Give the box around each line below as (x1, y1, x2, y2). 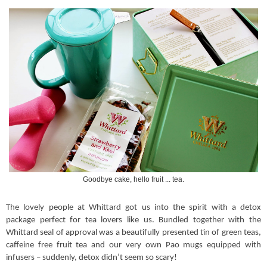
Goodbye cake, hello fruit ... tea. (83, 175, 184, 183)
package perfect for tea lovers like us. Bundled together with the (6, 216, 261, 225)
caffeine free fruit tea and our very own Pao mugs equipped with (6, 241, 261, 250)
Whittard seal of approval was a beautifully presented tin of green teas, (6, 228, 261, 238)
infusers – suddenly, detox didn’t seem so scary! (6, 253, 177, 263)
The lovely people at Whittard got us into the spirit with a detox (6, 203, 261, 213)
